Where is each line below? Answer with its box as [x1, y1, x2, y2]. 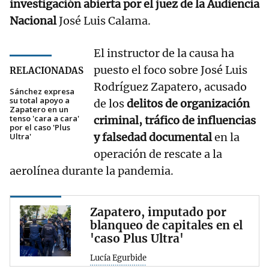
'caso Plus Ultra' [90, 231, 184, 246]
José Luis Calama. [59, 14, 151, 28]
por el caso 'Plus [10, 122, 70, 133]
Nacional [10, 14, 59, 28]
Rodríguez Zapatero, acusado [94, 80, 247, 94]
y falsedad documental [94, 130, 214, 145]
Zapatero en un [10, 104, 68, 115]
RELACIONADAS [10, 65, 83, 77]
